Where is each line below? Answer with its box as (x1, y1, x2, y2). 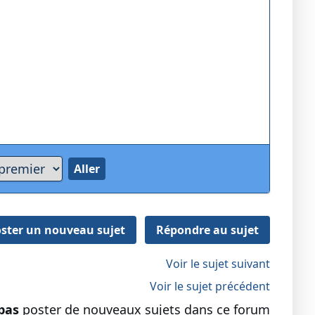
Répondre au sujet (156, 222, 259, 238)
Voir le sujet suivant (166, 256, 270, 272)
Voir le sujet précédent (150, 278, 270, 295)
